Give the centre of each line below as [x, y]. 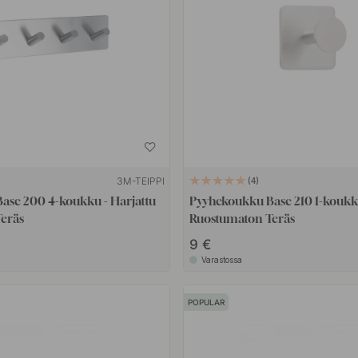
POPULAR [207, 302]
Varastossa [221, 259]
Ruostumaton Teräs [242, 218]
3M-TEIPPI [140, 181]
